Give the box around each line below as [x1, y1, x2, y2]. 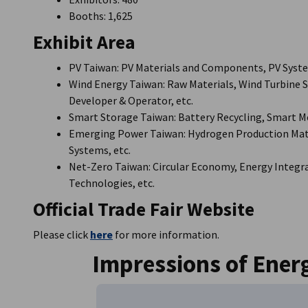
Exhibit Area [33, 30, 135, 54]
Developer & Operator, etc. [69, 93, 193, 107]
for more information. [113, 228, 219, 241]
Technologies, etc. [69, 176, 155, 190]
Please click [33, 228, 90, 241]
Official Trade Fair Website [33, 197, 254, 221]
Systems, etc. [69, 143, 131, 157]
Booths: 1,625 [69, 9, 133, 23]
